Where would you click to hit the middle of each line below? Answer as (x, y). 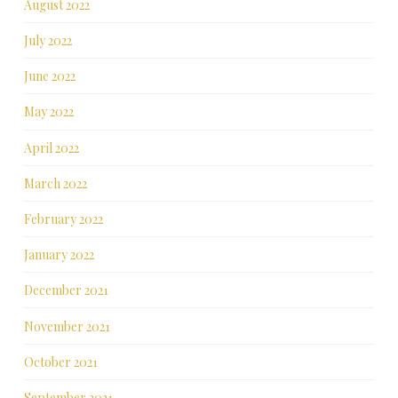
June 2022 (49, 76)
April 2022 (51, 147)
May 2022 (48, 112)
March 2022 (55, 183)
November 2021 (67, 326)
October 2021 (60, 362)
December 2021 (66, 291)
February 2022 (63, 219)
